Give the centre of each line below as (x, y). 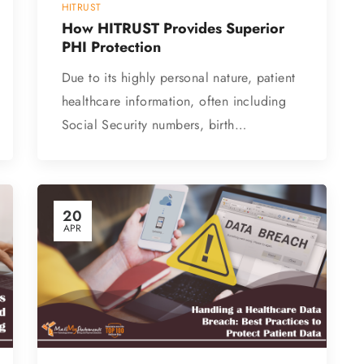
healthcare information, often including (174, 102)
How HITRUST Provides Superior (173, 29)
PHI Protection (111, 48)
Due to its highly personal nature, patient (178, 78)
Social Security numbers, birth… (154, 125)
